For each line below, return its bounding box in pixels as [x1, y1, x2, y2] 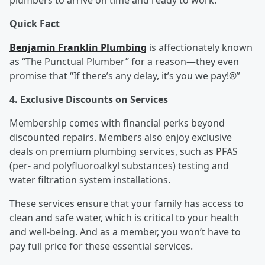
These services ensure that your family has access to [9, 197, 244, 211]
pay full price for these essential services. [9, 240, 193, 253]
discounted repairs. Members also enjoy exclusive [9, 131, 232, 144]
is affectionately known [147, 41, 253, 54]
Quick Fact [9, 17, 60, 31]
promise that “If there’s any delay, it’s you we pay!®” [9, 69, 240, 83]
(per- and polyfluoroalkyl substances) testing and [9, 159, 229, 173]
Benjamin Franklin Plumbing [9, 41, 147, 54]
